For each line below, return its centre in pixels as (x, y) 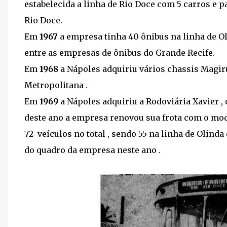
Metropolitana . (57, 85)
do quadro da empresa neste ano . (92, 150)
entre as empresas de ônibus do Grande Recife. (120, 53)
